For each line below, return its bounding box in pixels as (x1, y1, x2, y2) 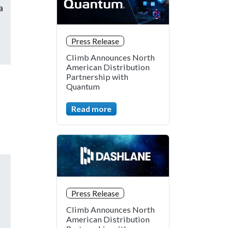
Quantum (66, 81, 100, 92)
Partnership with (66, 72, 128, 82)
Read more (71, 104, 111, 114)
